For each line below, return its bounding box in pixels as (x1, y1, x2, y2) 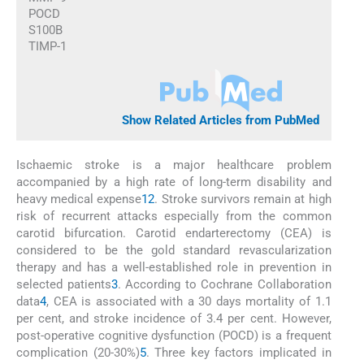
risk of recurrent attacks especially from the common (16, 209, 331, 224)
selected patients (16, 277, 111, 292)
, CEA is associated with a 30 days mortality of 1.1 (46, 294, 331, 310)
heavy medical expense (16, 192, 142, 207)
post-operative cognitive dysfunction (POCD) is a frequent (16, 328, 331, 344)
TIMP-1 (28, 38, 67, 54)
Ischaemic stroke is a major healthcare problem (16, 158, 331, 173)
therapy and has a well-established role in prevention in (16, 260, 331, 275)
